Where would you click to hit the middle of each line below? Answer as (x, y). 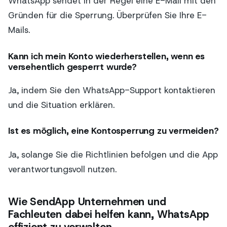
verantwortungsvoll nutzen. (62, 169)
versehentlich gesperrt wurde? (72, 67)
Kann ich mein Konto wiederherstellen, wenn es (107, 56)
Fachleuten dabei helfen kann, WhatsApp (109, 215)
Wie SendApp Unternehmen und (87, 202)
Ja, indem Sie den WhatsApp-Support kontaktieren (112, 90)
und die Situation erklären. (61, 105)
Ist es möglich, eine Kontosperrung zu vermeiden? (113, 131)
